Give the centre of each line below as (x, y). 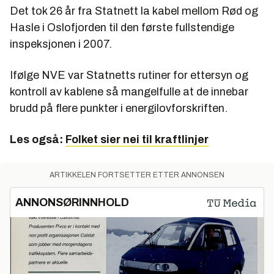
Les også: (38, 140)
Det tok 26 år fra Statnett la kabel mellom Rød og (134, 11)
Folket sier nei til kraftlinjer (137, 140)
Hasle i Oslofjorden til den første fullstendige (122, 28)
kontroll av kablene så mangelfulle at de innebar (129, 92)
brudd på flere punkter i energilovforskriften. (119, 109)
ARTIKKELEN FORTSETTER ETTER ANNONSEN (137, 175)
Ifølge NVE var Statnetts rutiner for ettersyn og (129, 76)
